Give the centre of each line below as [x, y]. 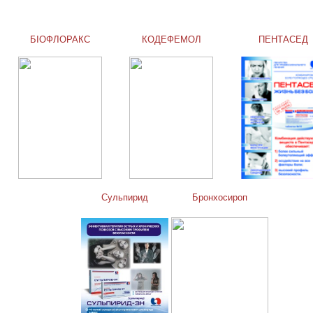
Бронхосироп [219, 198]
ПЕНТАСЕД [283, 40]
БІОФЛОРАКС [60, 40]
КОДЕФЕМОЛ [171, 40]
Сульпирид [124, 198]
